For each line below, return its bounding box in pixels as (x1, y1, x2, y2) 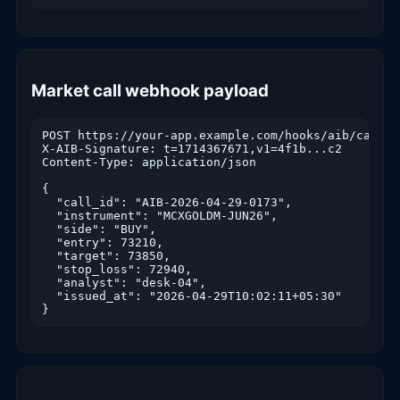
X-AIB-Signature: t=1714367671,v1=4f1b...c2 (42, 141, 342, 155)
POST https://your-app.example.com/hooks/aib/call (42, 128, 385, 142)
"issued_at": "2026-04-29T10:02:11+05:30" (42, 288, 342, 303)
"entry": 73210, (42, 235, 163, 249)
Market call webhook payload (31, 80, 269, 102)
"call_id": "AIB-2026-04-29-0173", (42, 195, 292, 209)
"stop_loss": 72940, (42, 262, 192, 276)
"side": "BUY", (42, 221, 156, 236)
